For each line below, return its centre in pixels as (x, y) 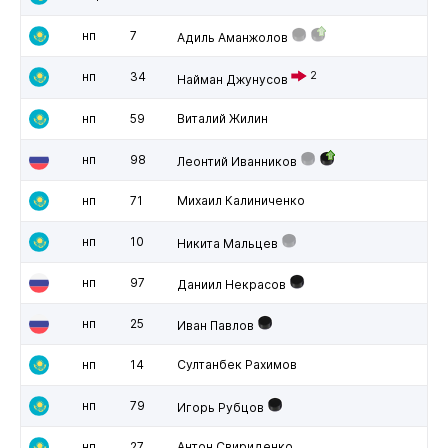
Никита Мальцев (227, 243)
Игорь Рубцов (220, 407)
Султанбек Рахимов (236, 364)
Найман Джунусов (232, 79)
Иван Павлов (215, 325)
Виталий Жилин (222, 118)
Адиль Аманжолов (232, 37)
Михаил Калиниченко (240, 200)
